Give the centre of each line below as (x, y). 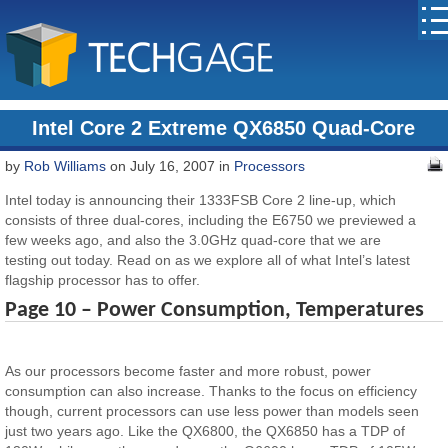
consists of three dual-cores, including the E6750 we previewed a (211, 220)
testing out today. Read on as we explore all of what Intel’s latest (208, 260)
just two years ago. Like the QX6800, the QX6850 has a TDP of (205, 431)
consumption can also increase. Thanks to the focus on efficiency (211, 391)
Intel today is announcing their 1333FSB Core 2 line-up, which (201, 200)
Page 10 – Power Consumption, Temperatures (215, 310)
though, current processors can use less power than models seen (212, 411)
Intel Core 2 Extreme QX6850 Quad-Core (224, 128)
